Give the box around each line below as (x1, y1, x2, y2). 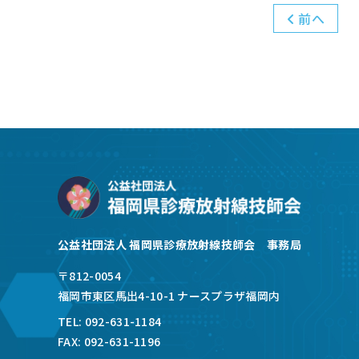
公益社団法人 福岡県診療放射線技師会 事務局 (58, 236, 302, 252)
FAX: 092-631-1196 (58, 333, 161, 349)
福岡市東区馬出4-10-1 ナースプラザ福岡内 (58, 287, 280, 304)
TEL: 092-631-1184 (58, 313, 162, 329)
